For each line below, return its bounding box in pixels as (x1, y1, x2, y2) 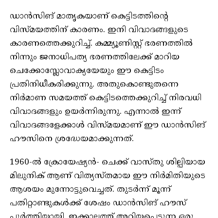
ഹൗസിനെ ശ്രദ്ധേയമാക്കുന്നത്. (10, 133, 134, 145)
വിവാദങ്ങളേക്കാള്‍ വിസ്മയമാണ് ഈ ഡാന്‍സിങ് (10, 120, 205, 131)
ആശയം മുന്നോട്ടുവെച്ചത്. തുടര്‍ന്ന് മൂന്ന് (10, 184, 171, 195)
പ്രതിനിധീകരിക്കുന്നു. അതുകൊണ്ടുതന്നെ (10, 79, 179, 90)
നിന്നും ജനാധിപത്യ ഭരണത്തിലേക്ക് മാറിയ (10, 52, 180, 63)
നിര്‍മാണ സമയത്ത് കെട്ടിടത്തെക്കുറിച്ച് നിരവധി (10, 92, 201, 104)
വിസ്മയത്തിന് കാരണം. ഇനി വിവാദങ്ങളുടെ (10, 24, 188, 36)
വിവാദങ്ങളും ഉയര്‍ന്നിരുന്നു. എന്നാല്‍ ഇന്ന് (10, 106, 181, 117)
